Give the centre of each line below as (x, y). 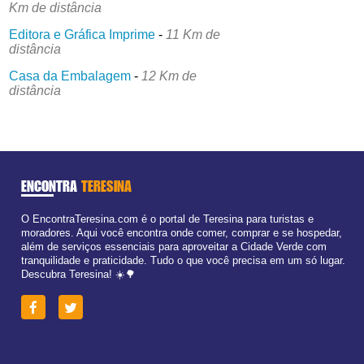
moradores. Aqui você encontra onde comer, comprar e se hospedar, (181, 232)
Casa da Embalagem (70, 76)
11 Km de (193, 34)
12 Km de (169, 76)
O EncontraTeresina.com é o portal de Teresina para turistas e (167, 219)
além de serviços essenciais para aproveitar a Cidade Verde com (173, 246)
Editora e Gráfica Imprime (82, 34)
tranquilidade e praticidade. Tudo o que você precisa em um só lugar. (183, 260)
